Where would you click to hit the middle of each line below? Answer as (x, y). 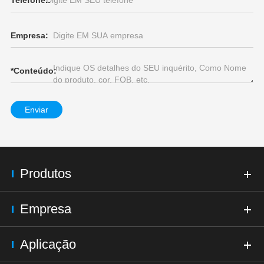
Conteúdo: (35, 71)
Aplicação (48, 244)
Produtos (46, 174)
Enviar (36, 110)
